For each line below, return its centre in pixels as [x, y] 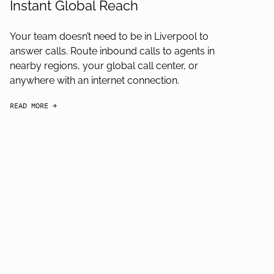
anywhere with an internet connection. [94, 80]
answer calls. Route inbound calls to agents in [112, 51]
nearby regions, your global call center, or [104, 66]
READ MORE [29, 106]
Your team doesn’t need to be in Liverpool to [109, 36]
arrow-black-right [87, 114]
